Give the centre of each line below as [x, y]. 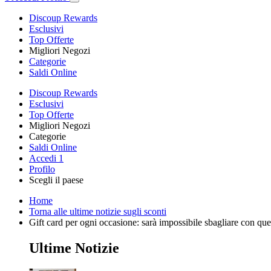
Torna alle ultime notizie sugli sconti [98, 211]
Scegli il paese [56, 180]
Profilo [42, 169]
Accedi [44, 158]
